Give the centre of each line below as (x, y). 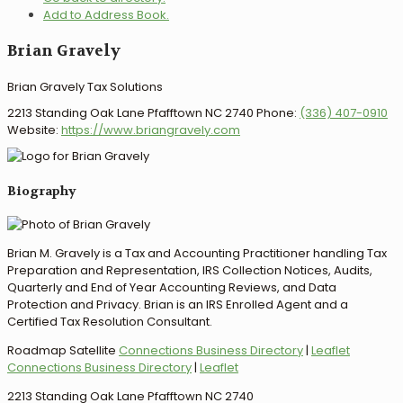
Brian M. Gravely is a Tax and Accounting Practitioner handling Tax (197, 254)
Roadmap (37, 351)
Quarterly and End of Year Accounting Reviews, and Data (172, 288)
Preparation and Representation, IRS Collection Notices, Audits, (190, 271)
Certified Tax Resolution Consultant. (110, 322)
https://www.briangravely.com (151, 130)
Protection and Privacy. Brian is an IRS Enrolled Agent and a (178, 305)
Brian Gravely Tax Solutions (85, 87)
